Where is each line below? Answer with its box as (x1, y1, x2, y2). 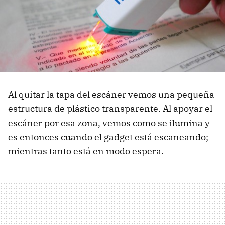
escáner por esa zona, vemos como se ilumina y (8, 117, 210, 129)
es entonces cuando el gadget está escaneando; (8, 131, 208, 143)
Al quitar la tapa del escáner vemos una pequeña (8, 88, 214, 100)
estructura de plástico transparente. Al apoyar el (8, 102, 212, 115)
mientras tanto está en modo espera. (8, 145, 164, 157)
